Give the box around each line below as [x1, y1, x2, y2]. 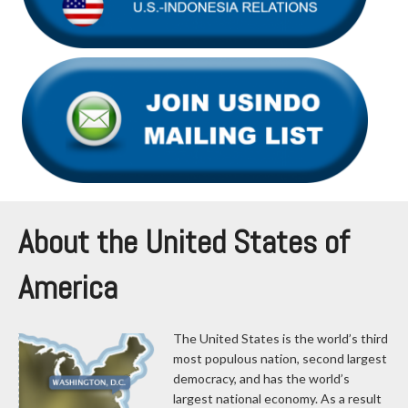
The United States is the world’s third [173, 331, 388, 347]
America [18, 267, 117, 310]
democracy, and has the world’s [173, 371, 350, 387]
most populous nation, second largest [173, 351, 387, 367]
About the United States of [18, 221, 349, 264]
